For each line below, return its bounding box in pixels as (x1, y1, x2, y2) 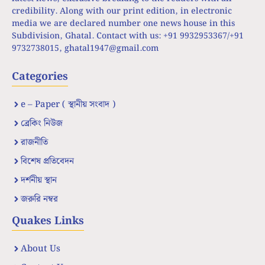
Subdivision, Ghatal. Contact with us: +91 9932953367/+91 (12, 29, 244, 43)
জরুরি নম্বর (21, 192, 58, 206)
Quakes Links (12, 212, 84, 230)
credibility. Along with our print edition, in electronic (12, 4, 232, 18)
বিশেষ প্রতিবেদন (21, 154, 74, 169)
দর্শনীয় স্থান (21, 173, 57, 188)
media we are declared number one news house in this (12, 17, 235, 30)
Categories (12, 67, 68, 85)
